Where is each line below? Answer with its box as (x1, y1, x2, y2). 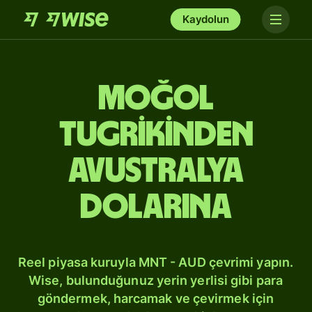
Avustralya (68, 154, 244, 189)
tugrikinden (58, 118, 253, 153)
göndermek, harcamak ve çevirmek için (37, 291, 274, 306)
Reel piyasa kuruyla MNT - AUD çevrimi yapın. (18, 255, 293, 270)
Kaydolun (182, 13, 229, 26)
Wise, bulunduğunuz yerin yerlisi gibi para (29, 273, 283, 288)
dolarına (80, 190, 232, 225)
